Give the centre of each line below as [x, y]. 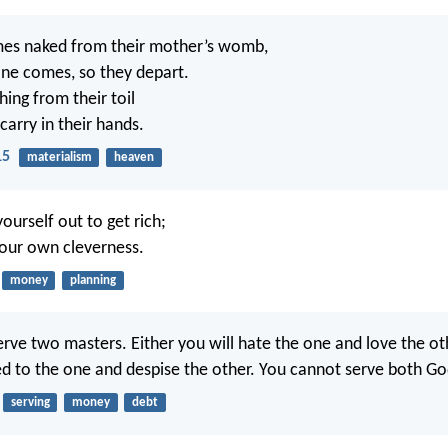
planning [92, 280]
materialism [59, 158]
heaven [133, 158]
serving [30, 403]
